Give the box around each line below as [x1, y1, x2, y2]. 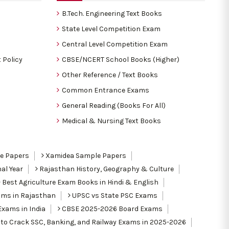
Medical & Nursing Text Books [62, 116, 161, 125]
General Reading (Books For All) [62, 101, 166, 110]
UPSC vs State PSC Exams [71, 191, 157, 200]
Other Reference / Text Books [62, 70, 158, 79]
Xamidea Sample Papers [44, 151, 126, 160]
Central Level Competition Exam [62, 39, 168, 49]
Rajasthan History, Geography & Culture [38, 164, 174, 173]
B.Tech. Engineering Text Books [62, 9, 162, 18]
